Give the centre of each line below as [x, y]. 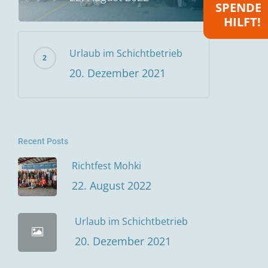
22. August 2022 [111, 185]
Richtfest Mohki [106, 165]
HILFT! [242, 22]
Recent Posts [43, 141]
